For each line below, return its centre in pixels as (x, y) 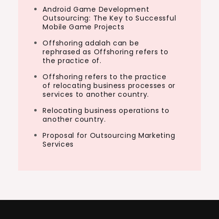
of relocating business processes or (109, 85)
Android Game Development (96, 9)
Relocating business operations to (106, 110)
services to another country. (96, 94)
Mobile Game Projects (84, 27)
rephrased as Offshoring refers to (106, 52)
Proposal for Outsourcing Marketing (109, 135)
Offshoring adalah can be (91, 43)
